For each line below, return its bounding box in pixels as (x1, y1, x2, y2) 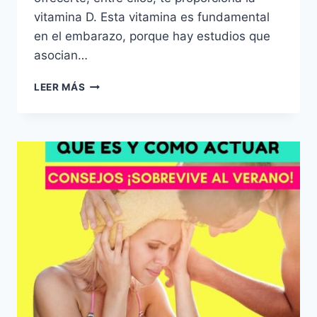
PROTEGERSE (84, 93, 154, 105)
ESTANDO (84, 137, 135, 149)
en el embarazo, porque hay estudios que (34, 29, 270, 44)
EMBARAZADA (84, 152, 158, 164)
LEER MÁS (34, 81, 86, 93)
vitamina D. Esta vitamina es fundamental (34, 10, 270, 25)
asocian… (34, 48, 88, 63)
